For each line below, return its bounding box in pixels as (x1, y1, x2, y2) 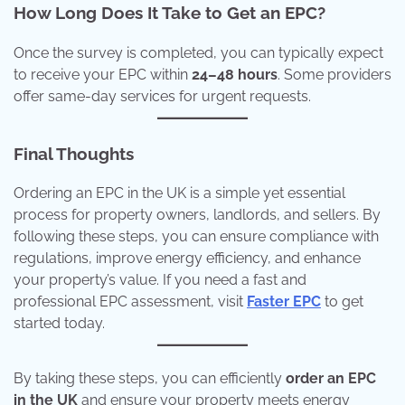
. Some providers (278, 65, 391, 83)
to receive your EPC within (14, 65, 192, 83)
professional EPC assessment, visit (14, 293, 247, 311)
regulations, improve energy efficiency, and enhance (14, 250, 361, 268)
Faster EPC (247, 293, 321, 311)
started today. (14, 315, 105, 333)
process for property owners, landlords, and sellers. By (14, 206, 381, 224)
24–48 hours (192, 65, 278, 83)
